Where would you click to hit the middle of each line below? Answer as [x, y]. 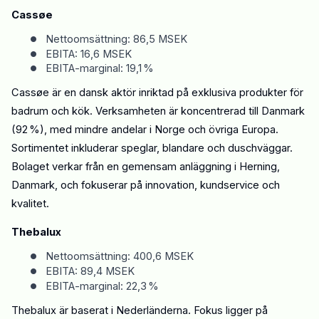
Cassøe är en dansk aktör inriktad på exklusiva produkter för [157, 93]
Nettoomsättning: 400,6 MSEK [120, 257]
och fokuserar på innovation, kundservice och [169, 185]
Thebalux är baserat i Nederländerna [100, 310]
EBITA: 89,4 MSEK [90, 271]
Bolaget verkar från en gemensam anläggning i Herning [144, 167]
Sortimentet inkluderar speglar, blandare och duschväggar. [152, 148]
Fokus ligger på [231, 310]
